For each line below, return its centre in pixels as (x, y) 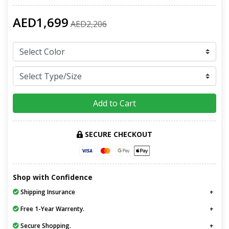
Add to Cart (114, 103)
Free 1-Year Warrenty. (52, 209)
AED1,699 (41, 22)
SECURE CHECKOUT (118, 134)
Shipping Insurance (47, 192)
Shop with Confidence (53, 177)
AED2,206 (89, 24)
